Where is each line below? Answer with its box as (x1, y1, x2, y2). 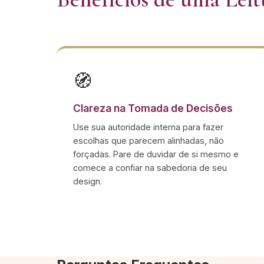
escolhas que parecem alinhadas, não (73, 136, 224, 146)
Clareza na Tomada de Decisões (73, 102, 233, 114)
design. (73, 176, 102, 186)
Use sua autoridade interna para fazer (73, 122, 223, 132)
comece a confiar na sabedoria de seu (73, 163, 227, 173)
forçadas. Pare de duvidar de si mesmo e (73, 149, 239, 159)
